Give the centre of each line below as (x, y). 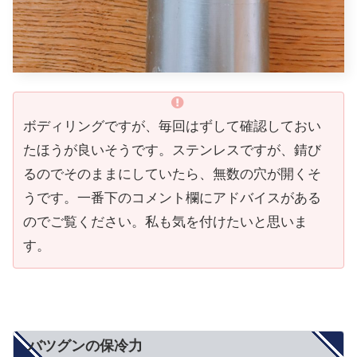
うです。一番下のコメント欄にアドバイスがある (172, 198)
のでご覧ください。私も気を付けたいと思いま (165, 222)
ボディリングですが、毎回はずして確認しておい (172, 126)
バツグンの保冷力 (85, 345)
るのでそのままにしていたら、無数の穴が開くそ (172, 174)
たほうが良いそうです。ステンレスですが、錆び (172, 150)
